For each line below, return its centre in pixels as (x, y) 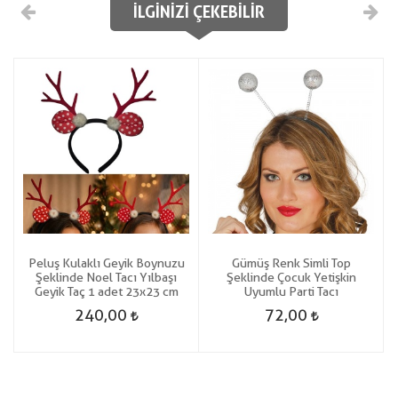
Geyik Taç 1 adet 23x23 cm (106, 291)
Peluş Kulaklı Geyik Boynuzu (106, 263)
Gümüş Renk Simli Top (291, 263)
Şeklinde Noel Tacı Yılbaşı (106, 277)
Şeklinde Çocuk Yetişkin (291, 277)
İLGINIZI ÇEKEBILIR (199, 12)
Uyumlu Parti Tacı (291, 291)
